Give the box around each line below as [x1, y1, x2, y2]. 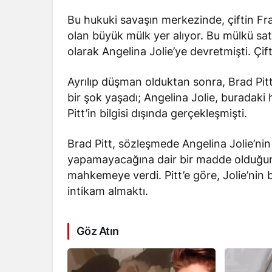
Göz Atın [76, 225, 119, 238]
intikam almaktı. [67, 185, 149, 198]
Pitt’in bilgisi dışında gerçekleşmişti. [67, 107, 248, 120]
